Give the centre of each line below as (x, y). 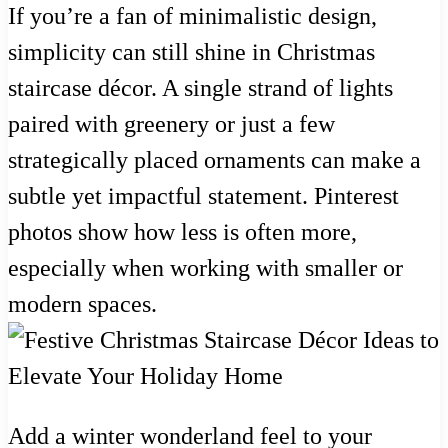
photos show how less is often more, (182, 231)
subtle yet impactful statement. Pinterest (203, 195)
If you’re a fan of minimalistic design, (192, 15)
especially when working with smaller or (205, 267)
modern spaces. (82, 303)
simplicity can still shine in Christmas (191, 51)
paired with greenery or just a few (171, 123)
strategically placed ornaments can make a (214, 159)
